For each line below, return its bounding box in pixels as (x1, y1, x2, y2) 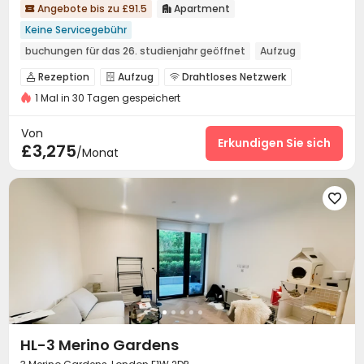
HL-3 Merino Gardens (20, 335, 179, 355)
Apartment (171, 2, 230, 15)
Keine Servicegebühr (25, 23, 127, 37)
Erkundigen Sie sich (218, 134, 331, 151)
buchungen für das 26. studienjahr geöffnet (25, 44, 245, 58)
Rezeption (36, 70, 89, 84)
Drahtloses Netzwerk (180, 70, 286, 84)
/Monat (76, 145, 119, 161)
